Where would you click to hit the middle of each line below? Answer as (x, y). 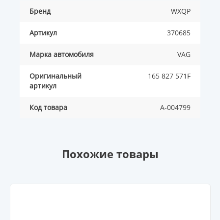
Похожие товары (110, 154)
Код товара (48, 108)
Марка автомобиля (62, 55)
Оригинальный (55, 76)
